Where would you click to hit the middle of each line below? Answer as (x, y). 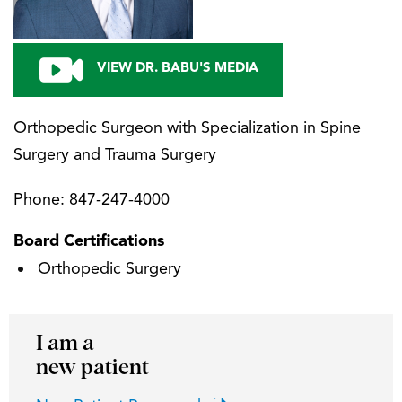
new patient (92, 368)
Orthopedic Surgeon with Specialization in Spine (187, 128)
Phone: (41, 200)
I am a (65, 344)
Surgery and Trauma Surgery (115, 155)
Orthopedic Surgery (109, 269)
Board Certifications (89, 241)
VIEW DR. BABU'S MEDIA (177, 69)
